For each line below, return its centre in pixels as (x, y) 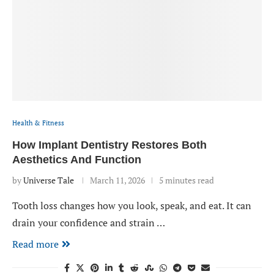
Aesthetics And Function (77, 160)
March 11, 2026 (117, 180)
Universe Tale (49, 180)
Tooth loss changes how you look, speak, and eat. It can (132, 206)
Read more (35, 244)
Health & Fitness (38, 123)
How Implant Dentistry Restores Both (109, 145)
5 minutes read (187, 180)
